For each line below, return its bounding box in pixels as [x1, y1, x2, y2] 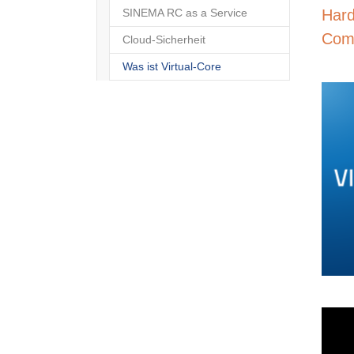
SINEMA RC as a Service [122, 6, 247, 19]
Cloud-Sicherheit [122, 33, 205, 46]
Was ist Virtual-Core [122, 60, 221, 73]
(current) [221, 60, 265, 73]
